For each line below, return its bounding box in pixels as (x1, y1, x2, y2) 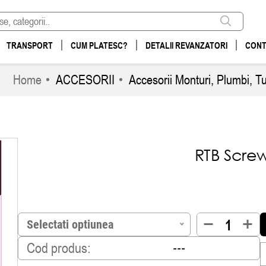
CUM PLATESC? (71, 40, 128, 50)
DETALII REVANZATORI (145, 40, 227, 50)
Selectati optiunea (26, 217, 113, 232)
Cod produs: (26, 239, 90, 256)
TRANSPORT (7, 40, 53, 50)
